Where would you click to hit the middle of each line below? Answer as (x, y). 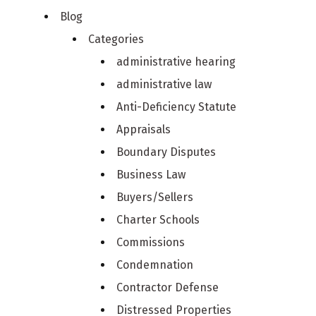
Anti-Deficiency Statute (177, 107)
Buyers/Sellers (155, 197)
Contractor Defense (168, 287)
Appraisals (144, 129)
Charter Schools (158, 219)
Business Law (151, 174)
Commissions (151, 242)
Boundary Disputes (166, 152)
